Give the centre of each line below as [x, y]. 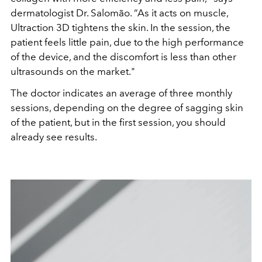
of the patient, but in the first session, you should [118, 122]
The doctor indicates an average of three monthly [121, 93]
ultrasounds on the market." [73, 71]
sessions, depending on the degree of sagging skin [127, 107]
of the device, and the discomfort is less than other [123, 56]
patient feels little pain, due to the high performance [127, 42]
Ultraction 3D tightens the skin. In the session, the [120, 27]
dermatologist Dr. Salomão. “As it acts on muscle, [119, 13]
